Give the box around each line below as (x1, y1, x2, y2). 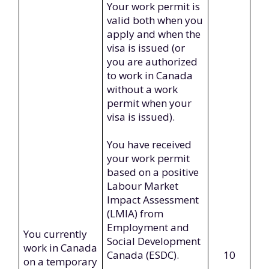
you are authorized (107, 55, 198, 68)
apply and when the (107, 27, 201, 41)
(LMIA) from (107, 207, 164, 220)
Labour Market (107, 179, 179, 193)
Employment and (107, 220, 190, 234)
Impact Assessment (107, 193, 199, 207)
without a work (107, 82, 178, 96)
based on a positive (107, 165, 199, 179)
